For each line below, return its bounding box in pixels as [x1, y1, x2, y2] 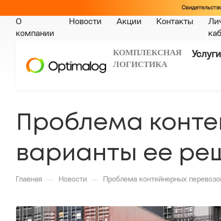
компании [16, 30, 54, 38]
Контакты [156, 18, 193, 27]
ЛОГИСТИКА [113, 60, 167, 70]
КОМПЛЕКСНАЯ [113, 48, 184, 58]
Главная [16, 176, 42, 184]
